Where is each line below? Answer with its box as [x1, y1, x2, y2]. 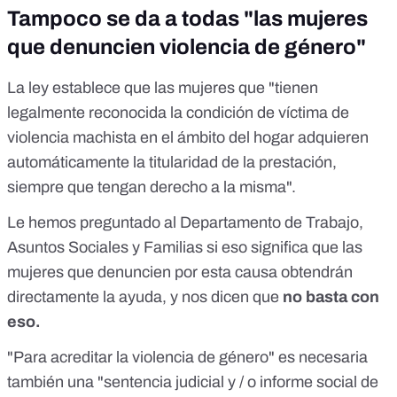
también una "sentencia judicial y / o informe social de [7, 373, 378, 392]
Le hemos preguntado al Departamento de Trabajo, [7, 214, 363, 232]
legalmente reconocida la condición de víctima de [7, 104, 349, 122]
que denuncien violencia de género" [7, 35, 366, 59]
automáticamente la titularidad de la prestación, [7, 153, 337, 172]
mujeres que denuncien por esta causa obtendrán [7, 263, 353, 282]
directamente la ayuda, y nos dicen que [7, 288, 283, 307]
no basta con [283, 288, 379, 307]
